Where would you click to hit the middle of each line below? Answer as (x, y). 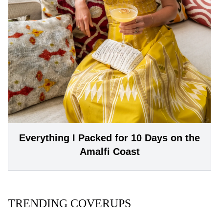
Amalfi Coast (109, 151)
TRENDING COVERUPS (69, 203)
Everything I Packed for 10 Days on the (109, 138)
